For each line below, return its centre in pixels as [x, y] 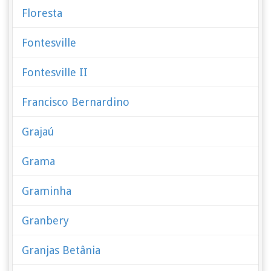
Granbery [46, 220]
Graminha [47, 191]
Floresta [42, 13]
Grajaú [38, 132]
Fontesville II [55, 72]
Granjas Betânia [61, 250]
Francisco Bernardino [76, 102]
